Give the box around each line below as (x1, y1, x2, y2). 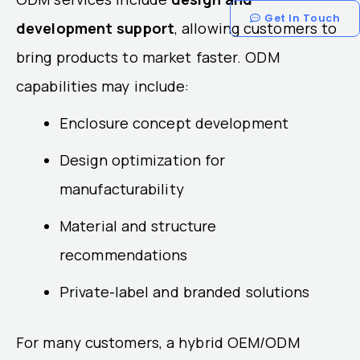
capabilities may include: (16, 76, 190, 96)
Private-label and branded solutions (59, 281, 310, 301)
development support (16, 18, 174, 38)
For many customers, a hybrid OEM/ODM (16, 332, 300, 352)
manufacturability (59, 178, 184, 198)
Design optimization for (59, 149, 226, 170)
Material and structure (59, 215, 217, 235)
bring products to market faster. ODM (16, 47, 280, 67)
